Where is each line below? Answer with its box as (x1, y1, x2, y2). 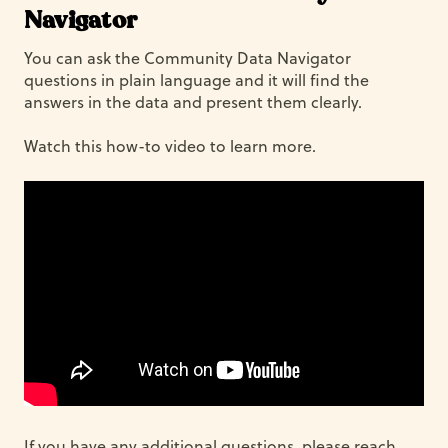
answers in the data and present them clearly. (24, 91, 362, 113)
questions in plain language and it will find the (24, 69, 369, 91)
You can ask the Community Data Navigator (24, 47, 351, 69)
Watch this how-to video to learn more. (24, 135, 316, 157)
